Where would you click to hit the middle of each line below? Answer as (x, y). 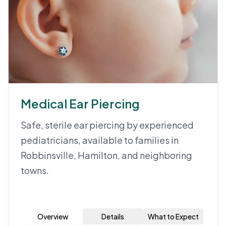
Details (113, 216)
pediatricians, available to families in (100, 140)
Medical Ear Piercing (80, 103)
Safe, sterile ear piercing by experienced (107, 125)
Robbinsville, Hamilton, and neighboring (106, 155)
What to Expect (173, 216)
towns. (35, 170)
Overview (53, 216)
